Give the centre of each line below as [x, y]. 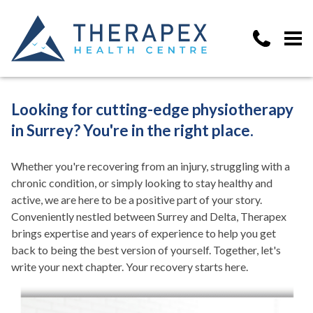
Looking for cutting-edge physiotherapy [152, 109]
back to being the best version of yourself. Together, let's [146, 250]
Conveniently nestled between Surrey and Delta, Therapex [149, 216]
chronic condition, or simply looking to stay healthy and [142, 183]
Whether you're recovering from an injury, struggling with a [151, 166]
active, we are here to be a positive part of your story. [137, 199]
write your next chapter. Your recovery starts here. [131, 267]
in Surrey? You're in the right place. [132, 130]
